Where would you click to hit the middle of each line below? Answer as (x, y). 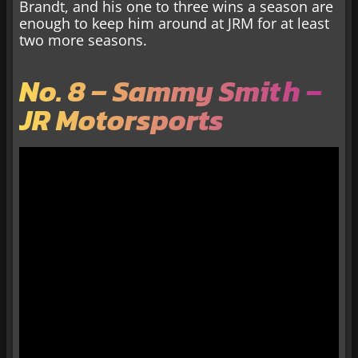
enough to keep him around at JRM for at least (174, 24)
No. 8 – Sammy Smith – (171, 91)
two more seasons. (83, 40)
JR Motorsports (121, 119)
